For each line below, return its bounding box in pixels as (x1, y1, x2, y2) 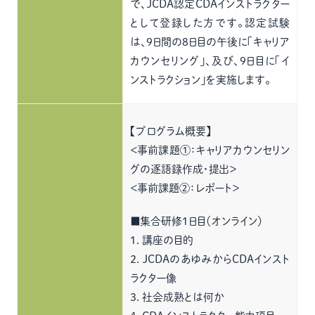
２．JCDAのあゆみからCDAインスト (130, 254, 290, 264)
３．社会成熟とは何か (130, 292, 225, 302)
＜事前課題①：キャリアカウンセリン (130, 145, 290, 155)
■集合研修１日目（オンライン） (130, 216, 264, 226)
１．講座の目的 (130, 235, 194, 245)
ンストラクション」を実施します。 (130, 75, 271, 85)
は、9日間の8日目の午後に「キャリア (130, 37, 290, 47)
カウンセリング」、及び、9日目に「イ (130, 56, 290, 66)
